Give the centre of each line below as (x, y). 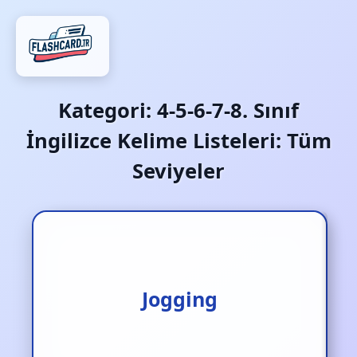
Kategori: (108, 110)
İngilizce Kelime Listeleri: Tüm (178, 141)
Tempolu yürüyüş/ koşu (180, 299)
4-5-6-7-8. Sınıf (228, 110)
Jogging (180, 299)
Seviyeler (178, 171)
